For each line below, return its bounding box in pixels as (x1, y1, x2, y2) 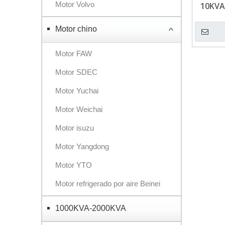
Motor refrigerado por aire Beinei (55, 179, 160, 188)
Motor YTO (55, 161, 92, 169)
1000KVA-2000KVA (55, 204, 126, 212)
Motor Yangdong (55, 142, 109, 151)
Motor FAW (55, 49, 92, 58)
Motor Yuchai (55, 86, 98, 95)
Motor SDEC (55, 68, 97, 76)
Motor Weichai (55, 105, 102, 114)
